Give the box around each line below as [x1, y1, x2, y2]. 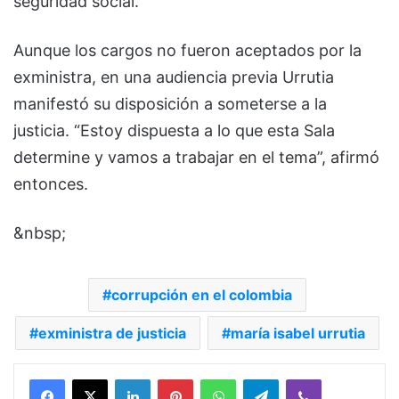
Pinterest [192, 370, 243, 386]
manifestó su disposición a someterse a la [13, 94, 327, 113]
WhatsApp [235, 370, 292, 386]
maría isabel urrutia [231, 323, 365, 342]
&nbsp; [13, 223, 66, 242]
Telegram [278, 370, 329, 386]
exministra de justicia [38, 323, 186, 342]
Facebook [64, 370, 118, 386]
